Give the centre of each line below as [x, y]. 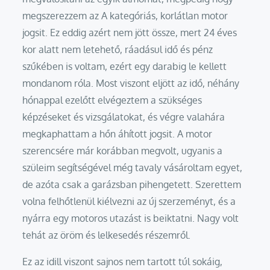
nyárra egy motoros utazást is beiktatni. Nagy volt [131, 218]
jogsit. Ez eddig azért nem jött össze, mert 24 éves [130, 33]
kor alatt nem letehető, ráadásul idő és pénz [118, 49]
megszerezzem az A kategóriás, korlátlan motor [125, 16]
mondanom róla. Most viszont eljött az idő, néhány [131, 83]
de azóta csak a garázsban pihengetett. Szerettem [132, 184]
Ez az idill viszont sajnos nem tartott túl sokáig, [123, 262]
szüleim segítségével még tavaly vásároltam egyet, [133, 168]
